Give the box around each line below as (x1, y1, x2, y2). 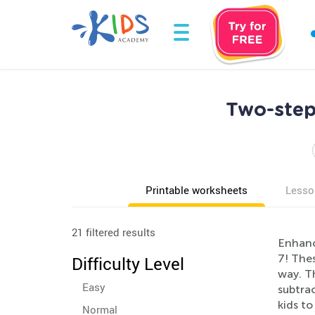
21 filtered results (72, 225, 155, 239)
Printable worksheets (146, 183, 247, 197)
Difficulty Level (72, 252, 184, 275)
